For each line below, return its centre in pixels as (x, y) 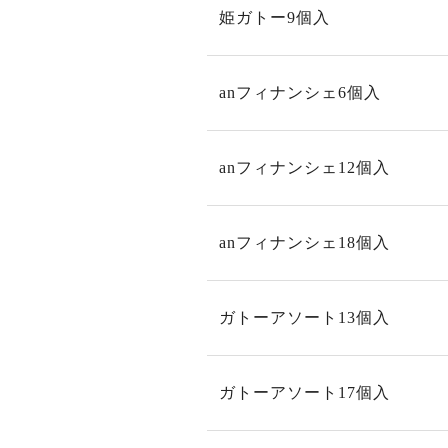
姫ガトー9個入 (274, 17)
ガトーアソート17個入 (304, 392)
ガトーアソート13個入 (304, 317)
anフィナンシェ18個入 (304, 242)
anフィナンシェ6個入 (300, 92)
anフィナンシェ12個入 (304, 167)
